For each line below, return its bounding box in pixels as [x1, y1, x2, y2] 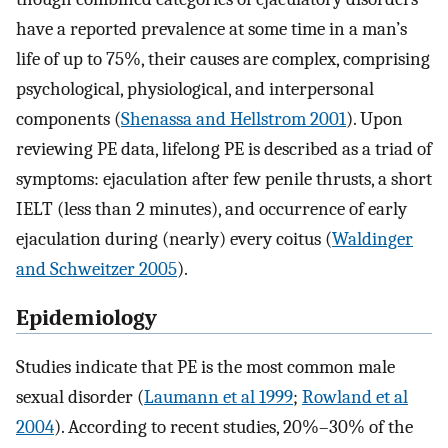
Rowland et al [302, 385, 408, 408]
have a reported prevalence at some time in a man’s [16, 18, 407, 41]
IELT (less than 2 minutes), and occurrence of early [16, 198, 407, 221]
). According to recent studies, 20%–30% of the [54, 415, 413, 438]
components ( [16, 108, 121, 131]
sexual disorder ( [16, 385, 144, 408]
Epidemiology [16, 304, 157, 331]
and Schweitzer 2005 [16, 258, 177, 281]
